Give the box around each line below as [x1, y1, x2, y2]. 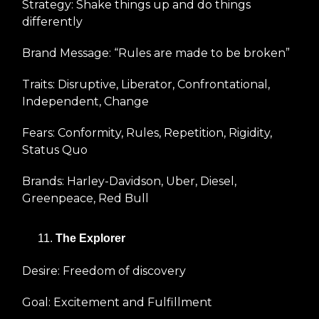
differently [22, 14, 83, 28]
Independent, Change [22, 94, 149, 108]
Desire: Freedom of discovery [22, 263, 186, 278]
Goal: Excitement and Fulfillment [22, 295, 212, 309]
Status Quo [22, 142, 88, 157]
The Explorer [56, 231, 125, 244]
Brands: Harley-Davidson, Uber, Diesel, [22, 174, 236, 188]
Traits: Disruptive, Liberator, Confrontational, [22, 77, 270, 91]
